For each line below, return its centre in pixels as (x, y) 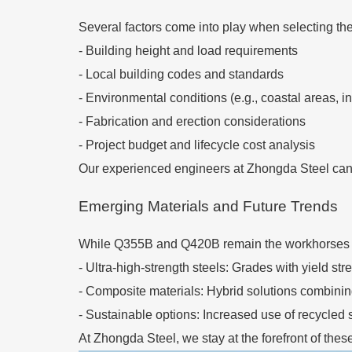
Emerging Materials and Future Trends (208, 206)
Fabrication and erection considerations (196, 121)
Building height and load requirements (192, 51)
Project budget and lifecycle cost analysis (200, 145)
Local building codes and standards (185, 74)
